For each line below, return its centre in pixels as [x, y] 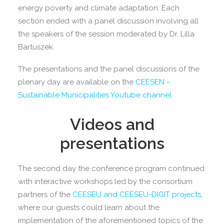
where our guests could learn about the [89, 207]
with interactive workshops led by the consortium [105, 181]
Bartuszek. [36, 47]
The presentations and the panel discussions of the [109, 69]
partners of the [45, 194]
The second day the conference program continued [111, 168]
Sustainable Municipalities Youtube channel [95, 95]
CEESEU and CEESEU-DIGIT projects [137, 194]
